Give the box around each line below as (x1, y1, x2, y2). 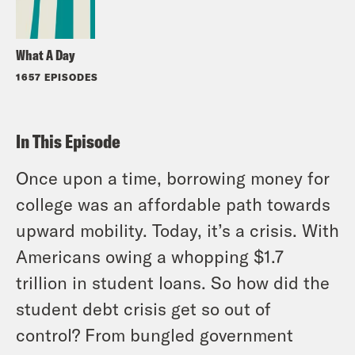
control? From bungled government (16, 323, 293, 345)
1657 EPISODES (16, 71, 98, 82)
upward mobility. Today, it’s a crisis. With (16, 219, 339, 240)
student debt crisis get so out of (16, 297, 271, 319)
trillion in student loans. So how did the (16, 271, 330, 292)
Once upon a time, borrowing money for (16, 166, 330, 188)
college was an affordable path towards (16, 193, 330, 214)
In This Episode (16, 128, 120, 153)
